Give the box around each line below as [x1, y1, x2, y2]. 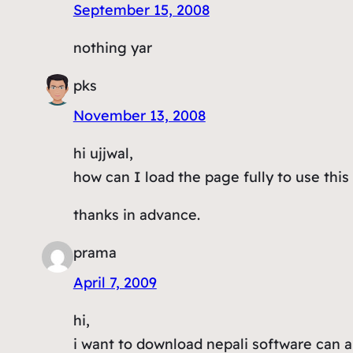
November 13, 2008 [72, 106, 206, 124]
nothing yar [72, 38, 152, 57]
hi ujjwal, [72, 143, 133, 162]
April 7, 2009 [72, 273, 157, 292]
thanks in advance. [72, 205, 200, 224]
